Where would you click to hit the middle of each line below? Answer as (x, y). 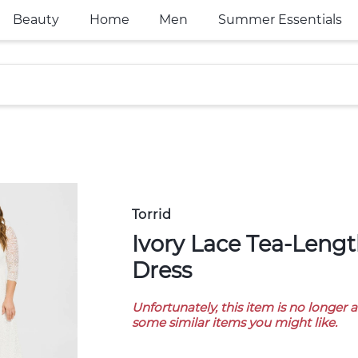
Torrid (151, 215)
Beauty (36, 20)
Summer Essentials (280, 20)
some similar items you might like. (234, 322)
